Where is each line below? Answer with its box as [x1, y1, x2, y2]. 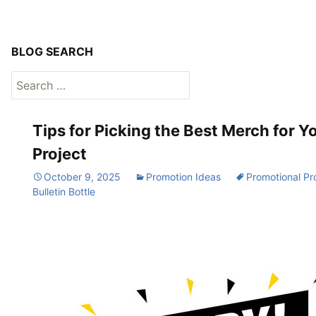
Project [32, 144, 87, 163]
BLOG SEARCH [11, 44, 93, 59]
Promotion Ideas [146, 170, 221, 183]
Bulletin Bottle [32, 185, 95, 197]
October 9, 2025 [44, 170, 121, 183]
